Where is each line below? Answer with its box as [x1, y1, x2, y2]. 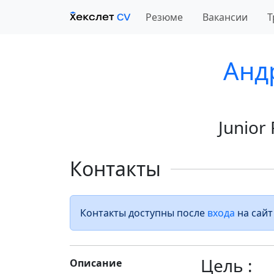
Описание [70, 256, 122, 270]
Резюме [146, 10, 183, 24]
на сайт [235, 206, 273, 220]
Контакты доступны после [80, 206, 207, 220]
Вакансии [202, 10, 248, 24]
